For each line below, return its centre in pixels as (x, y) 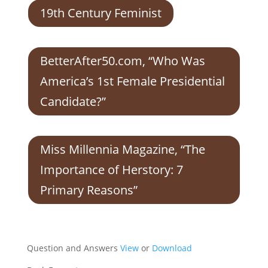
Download (172, 248)
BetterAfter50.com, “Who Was (122, 61)
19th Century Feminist (100, 13)
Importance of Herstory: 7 (111, 170)
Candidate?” (73, 101)
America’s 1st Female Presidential (132, 81)
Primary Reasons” (89, 190)
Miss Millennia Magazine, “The (122, 149)
